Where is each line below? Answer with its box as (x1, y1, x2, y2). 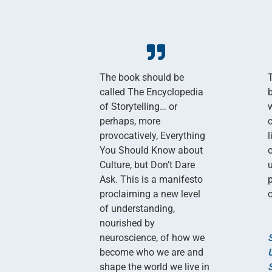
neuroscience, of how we (100, 231, 205, 243)
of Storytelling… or (100, 100, 178, 112)
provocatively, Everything (100, 129, 206, 141)
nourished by (100, 217, 155, 229)
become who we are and (100, 246, 204, 258)
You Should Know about (100, 144, 203, 156)
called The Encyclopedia (100, 86, 204, 98)
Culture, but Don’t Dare (100, 158, 195, 171)
